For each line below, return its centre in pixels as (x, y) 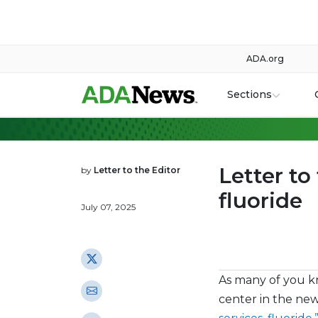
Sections (249, 94)
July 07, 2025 (108, 207)
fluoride (261, 200)
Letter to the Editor (137, 170)
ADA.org (265, 59)
